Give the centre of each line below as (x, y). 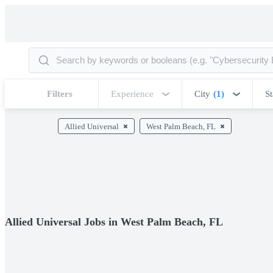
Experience (132, 94)
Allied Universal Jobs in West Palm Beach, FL (114, 222)
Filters (60, 94)
